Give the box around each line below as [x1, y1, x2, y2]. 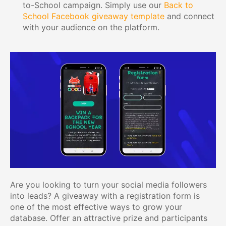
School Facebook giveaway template [23, 11, 164, 22]
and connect [164, 11, 214, 22]
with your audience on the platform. [23, 22, 159, 33]
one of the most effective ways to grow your [10, 201, 182, 212]
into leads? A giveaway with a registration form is [10, 190, 200, 201]
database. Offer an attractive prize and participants [10, 212, 207, 223]
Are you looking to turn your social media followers [10, 179, 207, 190]
